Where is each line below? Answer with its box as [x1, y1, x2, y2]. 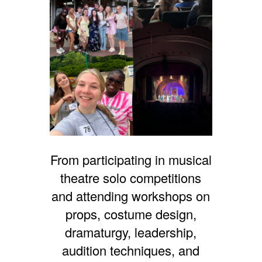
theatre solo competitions [60, 168, 202, 187]
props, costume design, [65, 205, 196, 223]
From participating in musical [50, 150, 212, 169]
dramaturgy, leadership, [65, 223, 197, 242]
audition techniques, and [62, 241, 200, 260]
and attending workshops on [51, 187, 211, 205]
